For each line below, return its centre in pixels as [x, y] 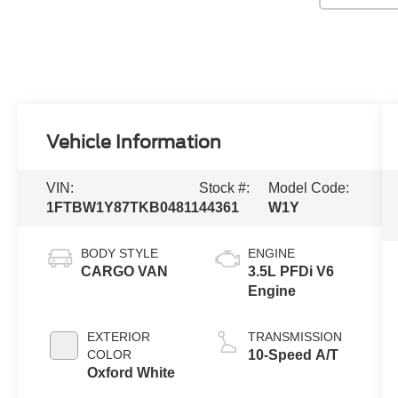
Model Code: [308, 187]
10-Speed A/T [293, 354]
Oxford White [131, 372]
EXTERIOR [119, 336]
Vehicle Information [134, 142]
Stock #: [225, 187]
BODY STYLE [120, 253]
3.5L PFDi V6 [291, 271]
